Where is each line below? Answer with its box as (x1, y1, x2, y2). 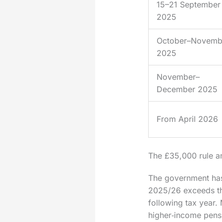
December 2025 (156, 84, 218, 95)
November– (156, 72, 200, 82)
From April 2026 (156, 114, 218, 124)
